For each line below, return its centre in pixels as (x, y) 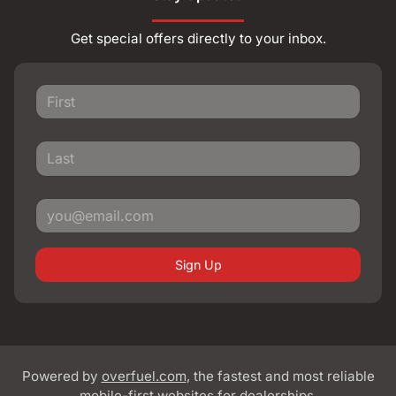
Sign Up (198, 264)
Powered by (61, 376)
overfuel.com (144, 376)
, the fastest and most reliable (280, 376)
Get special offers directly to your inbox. (198, 38)
